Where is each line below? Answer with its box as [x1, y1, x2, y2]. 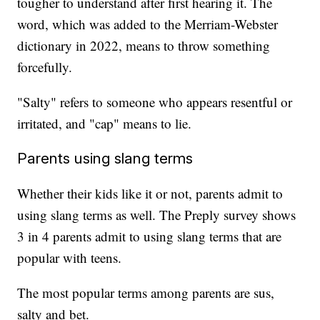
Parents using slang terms [17, 149, 194, 168]
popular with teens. [17, 249, 126, 267]
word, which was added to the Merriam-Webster [17, 15, 279, 34]
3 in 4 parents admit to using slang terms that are [17, 227, 282, 246]
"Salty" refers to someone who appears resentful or [17, 93, 293, 111]
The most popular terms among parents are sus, [17, 284, 275, 302]
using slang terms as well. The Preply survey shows [17, 206, 296, 224]
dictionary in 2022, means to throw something [17, 36, 271, 55]
